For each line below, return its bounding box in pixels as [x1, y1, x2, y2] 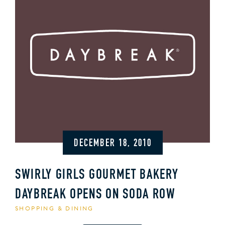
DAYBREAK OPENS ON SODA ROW [15, 188, 176, 202]
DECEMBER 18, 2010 [73, 139, 152, 149]
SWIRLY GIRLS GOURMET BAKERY [15, 168, 179, 182]
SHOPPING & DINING [15, 204, 94, 213]
